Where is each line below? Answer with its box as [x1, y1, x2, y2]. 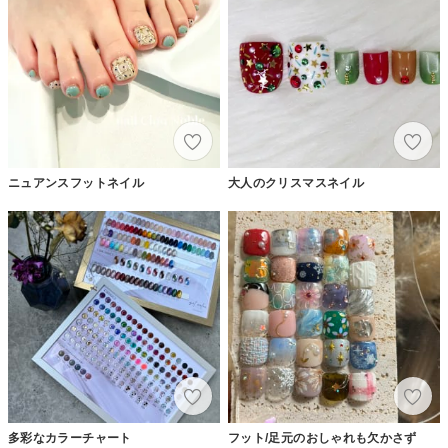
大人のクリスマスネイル [228, 175, 364, 190]
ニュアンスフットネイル [8, 175, 144, 190]
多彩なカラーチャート [8, 430, 132, 445]
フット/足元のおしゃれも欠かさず [228, 430, 417, 445]
